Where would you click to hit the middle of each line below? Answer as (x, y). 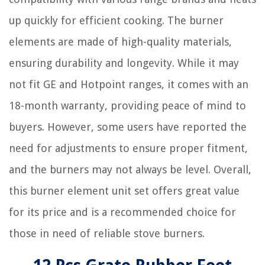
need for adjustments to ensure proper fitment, (128, 148)
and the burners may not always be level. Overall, (130, 169)
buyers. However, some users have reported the (128, 127)
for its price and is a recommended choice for (122, 212)
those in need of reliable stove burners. (107, 233)
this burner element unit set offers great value (124, 190)
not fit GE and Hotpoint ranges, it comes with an (129, 84)
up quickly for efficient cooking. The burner (116, 20)
